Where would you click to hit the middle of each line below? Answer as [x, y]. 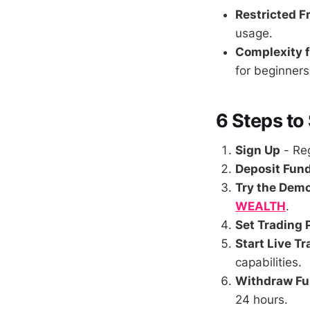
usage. [254, 33]
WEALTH [261, 206]
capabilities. [268, 262]
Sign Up [258, 150]
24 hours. [262, 299]
